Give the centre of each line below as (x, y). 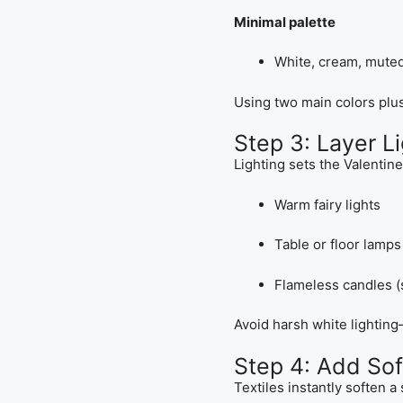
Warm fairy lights (327, 204)
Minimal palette (284, 22)
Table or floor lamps (337, 245)
